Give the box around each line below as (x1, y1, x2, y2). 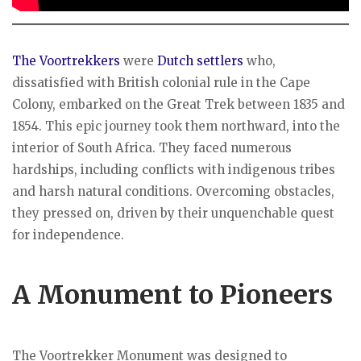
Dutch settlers (157, 52, 243, 68)
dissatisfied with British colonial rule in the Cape (12, 74, 310, 90)
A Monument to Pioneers (12, 278, 333, 311)
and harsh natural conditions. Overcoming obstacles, (12, 183, 334, 199)
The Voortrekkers (12, 52, 120, 68)
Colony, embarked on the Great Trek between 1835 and (12, 96, 345, 112)
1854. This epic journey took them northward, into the (12, 118, 340, 134)
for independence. (12, 226, 124, 243)
